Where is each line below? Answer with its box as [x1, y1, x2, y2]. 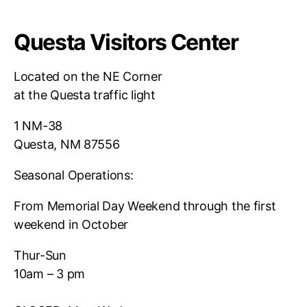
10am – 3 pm [14, 267, 86, 281]
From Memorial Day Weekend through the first [14, 199, 276, 213]
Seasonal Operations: [14, 168, 134, 182]
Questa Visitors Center [14, 29, 238, 56]
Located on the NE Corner [14, 69, 162, 84]
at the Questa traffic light [14, 88, 156, 102]
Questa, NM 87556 [14, 137, 120, 151]
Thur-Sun [14, 248, 66, 262]
